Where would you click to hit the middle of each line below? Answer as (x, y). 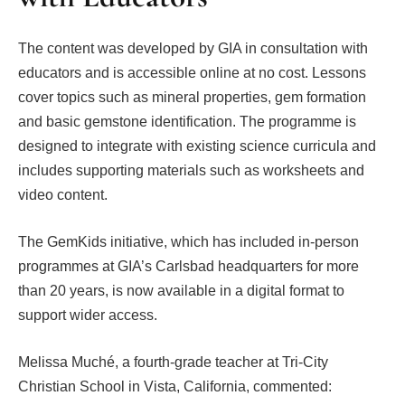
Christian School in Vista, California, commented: (175, 386)
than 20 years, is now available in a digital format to (181, 290)
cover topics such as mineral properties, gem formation (192, 98)
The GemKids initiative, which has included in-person (188, 241)
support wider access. (88, 315)
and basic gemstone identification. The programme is (187, 122)
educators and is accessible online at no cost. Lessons (192, 73)
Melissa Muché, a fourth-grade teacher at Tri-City (173, 362)
